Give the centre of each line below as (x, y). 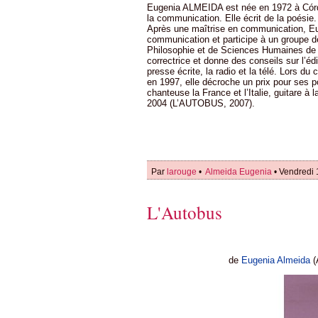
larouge (182, 172)
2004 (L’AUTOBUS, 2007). (201, 104)
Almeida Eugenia (238, 172)
